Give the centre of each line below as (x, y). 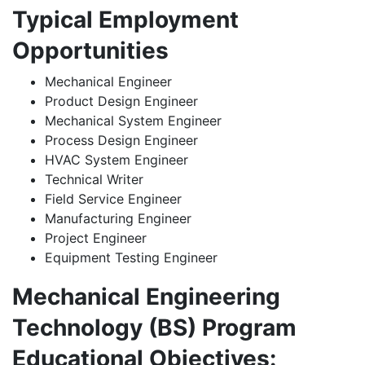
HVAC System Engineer (117, 160)
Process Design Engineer (121, 140)
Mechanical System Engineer (133, 121)
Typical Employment (125, 20)
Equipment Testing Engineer (131, 257)
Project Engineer (96, 238)
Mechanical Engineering (146, 297)
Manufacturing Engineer (118, 218)
